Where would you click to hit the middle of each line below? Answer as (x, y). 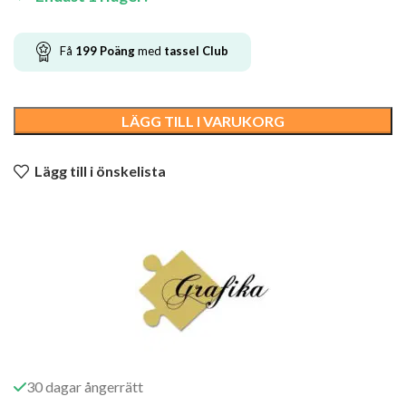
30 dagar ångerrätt (85, 387)
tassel (182, 51)
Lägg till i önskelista (101, 171)
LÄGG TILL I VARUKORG (203, 121)
